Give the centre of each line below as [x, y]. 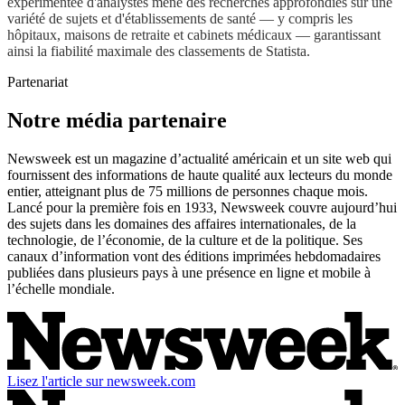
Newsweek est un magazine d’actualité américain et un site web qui [199, 158]
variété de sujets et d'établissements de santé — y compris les [180, 18]
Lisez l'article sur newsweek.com [101, 381]
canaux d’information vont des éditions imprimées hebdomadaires [194, 256]
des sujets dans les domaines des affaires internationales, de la [182, 223]
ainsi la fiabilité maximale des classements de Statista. [159, 51]
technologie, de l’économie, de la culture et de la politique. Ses [185, 240]
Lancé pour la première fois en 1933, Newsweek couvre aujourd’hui [202, 207]
